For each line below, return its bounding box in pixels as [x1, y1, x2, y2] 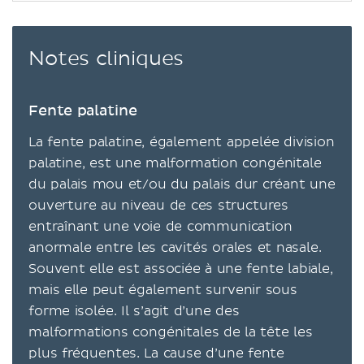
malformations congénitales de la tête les [28, 324, 313, 340]
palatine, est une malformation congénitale [28, 155, 322, 171]
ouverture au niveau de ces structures [28, 197, 289, 214]
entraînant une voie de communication [28, 219, 292, 235]
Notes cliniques [28, 47, 184, 71]
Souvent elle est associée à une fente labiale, [28, 261, 333, 277]
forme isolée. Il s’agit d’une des [28, 303, 240, 319]
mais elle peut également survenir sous [28, 282, 297, 298]
